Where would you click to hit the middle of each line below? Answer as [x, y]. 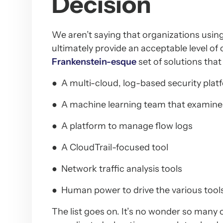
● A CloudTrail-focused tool [110, 147]
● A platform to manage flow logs [122, 126]
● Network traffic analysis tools [117, 169]
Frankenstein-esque [94, 62]
